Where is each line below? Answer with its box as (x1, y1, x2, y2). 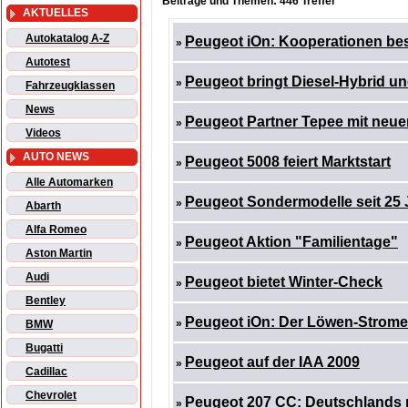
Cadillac (25, 365, 67, 379)
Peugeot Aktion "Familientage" (185, 234, 398, 250)
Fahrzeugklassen (25, 79, 115, 93)
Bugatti (25, 342, 63, 355)
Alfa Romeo (25, 223, 87, 237)
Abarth (25, 199, 61, 213)
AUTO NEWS (23, 150, 89, 164)
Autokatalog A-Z (25, 32, 109, 46)
